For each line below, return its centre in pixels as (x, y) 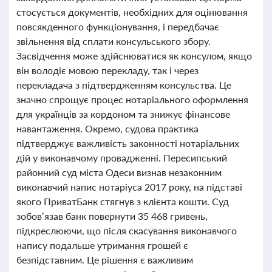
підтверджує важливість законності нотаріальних (128, 143)
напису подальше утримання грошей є (102, 245)
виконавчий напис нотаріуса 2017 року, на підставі (129, 187)
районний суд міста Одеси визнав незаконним (119, 172)
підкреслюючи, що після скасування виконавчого (127, 230)
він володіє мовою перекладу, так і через (107, 70)
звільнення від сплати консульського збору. (114, 41)
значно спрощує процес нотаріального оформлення (132, 99)
